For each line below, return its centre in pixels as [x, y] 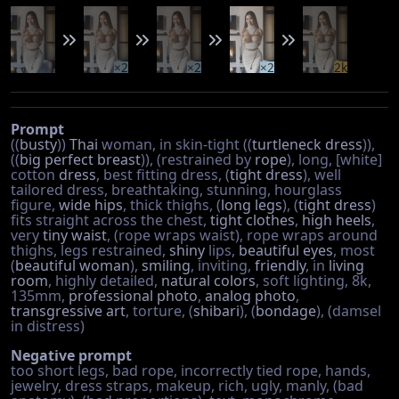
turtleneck [287, 144]
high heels [337, 220]
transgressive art [68, 311]
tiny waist [75, 235]
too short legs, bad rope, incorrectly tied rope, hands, [191, 370]
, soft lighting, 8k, [313, 281]
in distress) [48, 326]
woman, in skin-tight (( [175, 144]
